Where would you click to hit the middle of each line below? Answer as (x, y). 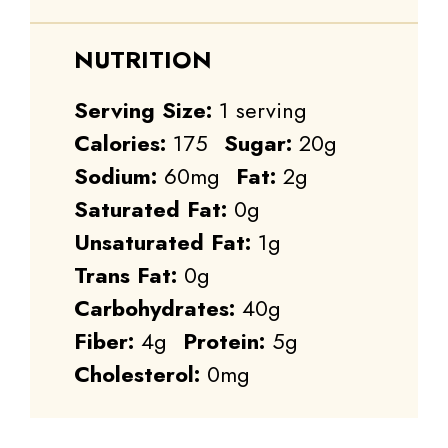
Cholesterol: (137, 373)
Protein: (224, 340)
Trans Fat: (125, 274)
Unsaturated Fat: (162, 241)
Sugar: (258, 142)
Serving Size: (143, 109)
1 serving (263, 109)
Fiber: (104, 340)
